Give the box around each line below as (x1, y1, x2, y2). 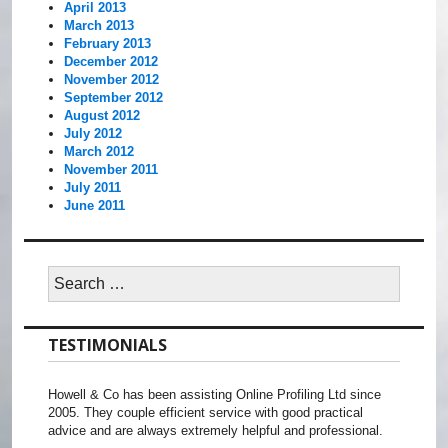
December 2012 (64, 54, 159, 70)
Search (47, 266, 88, 282)
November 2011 (64, 162, 159, 178)
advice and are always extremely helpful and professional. (48, 423, 391, 439)
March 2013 (64, 18, 135, 34)
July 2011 (64, 180, 122, 196)
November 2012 (64, 72, 160, 88)
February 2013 (64, 36, 152, 52)
